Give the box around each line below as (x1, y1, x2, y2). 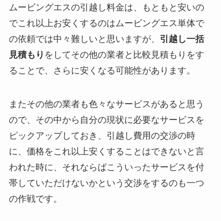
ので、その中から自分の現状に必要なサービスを (8, 114, 204, 125)
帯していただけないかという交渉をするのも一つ (8, 178, 204, 188)
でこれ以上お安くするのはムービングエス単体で (8, 18, 204, 29)
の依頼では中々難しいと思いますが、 (8, 34, 160, 44)
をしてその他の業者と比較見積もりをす (44, 50, 204, 60)
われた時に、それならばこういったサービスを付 (8, 162, 204, 172)
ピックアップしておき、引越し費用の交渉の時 (8, 130, 195, 141)
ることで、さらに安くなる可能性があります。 (8, 66, 195, 76)
